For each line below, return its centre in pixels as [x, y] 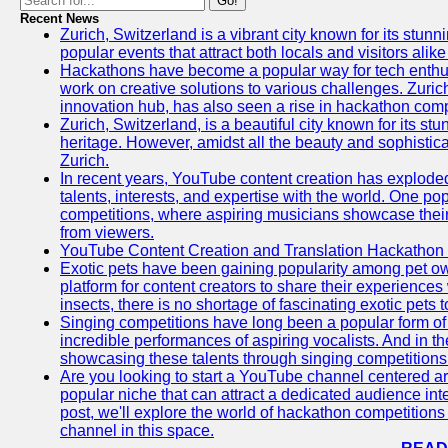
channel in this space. [137, 430]
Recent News [59, 18]
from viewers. [107, 232]
